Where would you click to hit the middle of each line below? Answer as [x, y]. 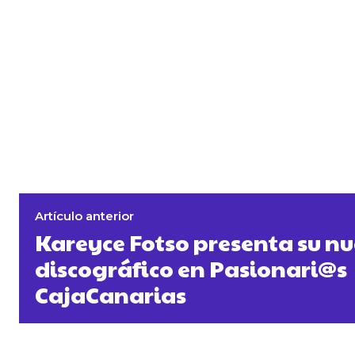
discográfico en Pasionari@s [191, 269]
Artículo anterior [84, 216]
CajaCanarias [111, 295]
